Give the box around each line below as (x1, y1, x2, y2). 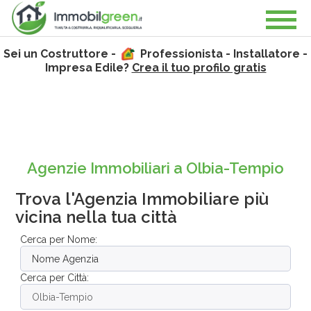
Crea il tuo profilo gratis (131, 61, 267, 74)
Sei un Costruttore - (3, 47, 119, 60)
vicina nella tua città (15, 207, 177, 227)
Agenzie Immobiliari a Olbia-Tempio (27, 159, 284, 177)
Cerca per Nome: (20, 234, 97, 245)
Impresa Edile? (44, 61, 132, 74)
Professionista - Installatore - (137, 47, 308, 60)
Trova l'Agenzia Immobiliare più (15, 189, 269, 209)
